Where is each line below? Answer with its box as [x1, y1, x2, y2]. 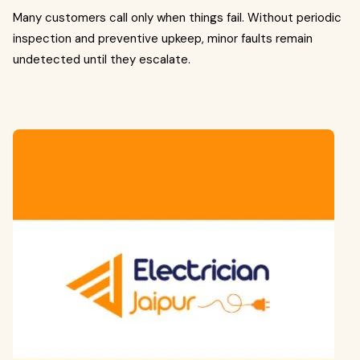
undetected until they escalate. [13, 51, 190, 67]
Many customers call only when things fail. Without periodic [13, 10, 342, 26]
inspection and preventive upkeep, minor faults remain [13, 31, 313, 47]
